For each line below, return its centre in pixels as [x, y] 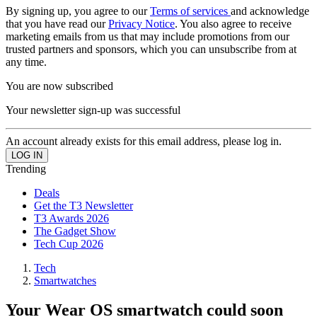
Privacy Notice [142, 23]
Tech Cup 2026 [69, 243]
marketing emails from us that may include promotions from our [148, 36]
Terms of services [190, 11]
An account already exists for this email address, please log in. [144, 141]
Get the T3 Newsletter [83, 205]
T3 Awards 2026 [71, 218]
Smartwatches [65, 280]
